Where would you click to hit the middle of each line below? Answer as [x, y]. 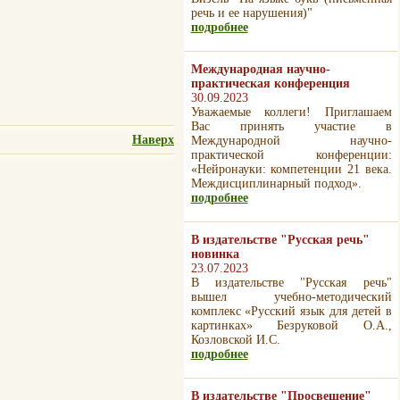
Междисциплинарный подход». [276, 183]
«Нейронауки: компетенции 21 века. [291, 169]
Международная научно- [260, 69]
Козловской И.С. [235, 340]
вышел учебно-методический [291, 297]
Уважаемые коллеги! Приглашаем [291, 112]
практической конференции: [291, 155]
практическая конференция [270, 83]
